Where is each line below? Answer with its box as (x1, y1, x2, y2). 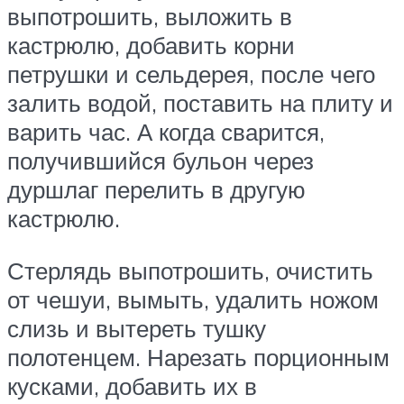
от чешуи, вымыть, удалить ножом (7, 284, 379, 314)
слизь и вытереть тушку (7, 313, 266, 343)
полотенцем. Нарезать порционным (7, 342, 390, 372)
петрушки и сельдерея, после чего (7, 60, 375, 89)
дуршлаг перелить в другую (7, 175, 306, 205)
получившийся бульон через (7, 146, 314, 176)
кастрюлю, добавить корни (7, 31, 295, 60)
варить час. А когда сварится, (7, 117, 325, 147)
